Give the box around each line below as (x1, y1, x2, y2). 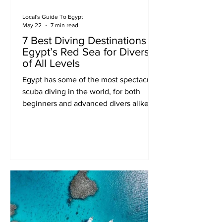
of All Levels (22, 57, 80, 69)
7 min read (51, 21, 78, 29)
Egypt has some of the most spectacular (22, 75, 160, 84)
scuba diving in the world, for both (22, 87, 140, 96)
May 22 (22, 21, 42, 29)
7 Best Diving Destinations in (22, 35, 158, 46)
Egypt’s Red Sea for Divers (22, 46, 149, 57)
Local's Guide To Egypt (22, 13, 83, 20)
